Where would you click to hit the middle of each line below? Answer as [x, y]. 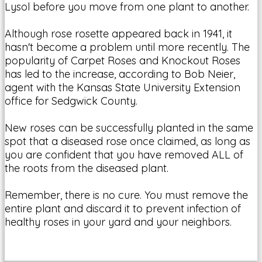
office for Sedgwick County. [71, 101]
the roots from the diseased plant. [87, 168]
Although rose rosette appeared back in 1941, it [118, 33]
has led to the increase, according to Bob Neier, [120, 74]
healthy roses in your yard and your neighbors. [118, 222]
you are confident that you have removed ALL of [124, 154]
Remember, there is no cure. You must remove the [126, 195]
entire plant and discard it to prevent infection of [123, 208]
